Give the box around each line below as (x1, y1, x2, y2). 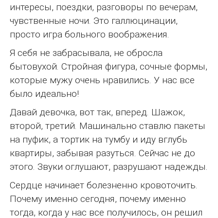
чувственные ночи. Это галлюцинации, (10, 15, 178, 26)
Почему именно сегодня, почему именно (10, 193, 186, 204)
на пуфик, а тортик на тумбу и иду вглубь (10, 133, 187, 145)
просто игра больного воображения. (10, 28, 169, 40)
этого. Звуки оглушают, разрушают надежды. (10, 161, 208, 172)
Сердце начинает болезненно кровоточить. (10, 179, 198, 191)
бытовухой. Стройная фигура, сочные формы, (10, 60, 207, 72)
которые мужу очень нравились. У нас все (10, 74, 195, 86)
